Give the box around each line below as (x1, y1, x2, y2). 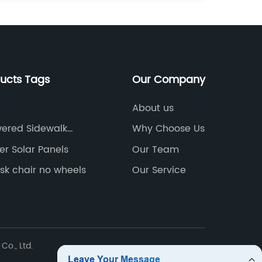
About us (132, 100, 174, 116)
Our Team (132, 142, 179, 157)
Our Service (132, 163, 186, 178)
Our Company (132, 71, 205, 88)
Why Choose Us (132, 121, 205, 137)
